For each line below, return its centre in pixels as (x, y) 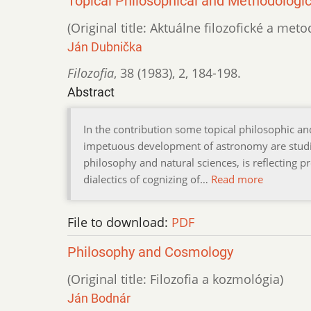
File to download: (119, 222)
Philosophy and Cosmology (150, 253)
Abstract (91, 92)
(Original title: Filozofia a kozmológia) (175, 279)
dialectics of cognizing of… (147, 179)
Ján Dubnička (105, 47)
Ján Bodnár (99, 299)
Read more (237, 179)
